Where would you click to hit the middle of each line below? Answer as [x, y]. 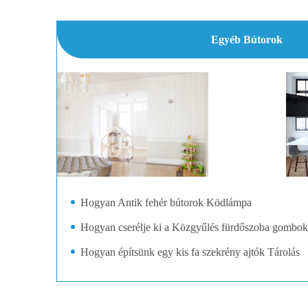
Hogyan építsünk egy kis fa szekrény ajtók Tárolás [190, 252]
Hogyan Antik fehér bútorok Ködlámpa [166, 202]
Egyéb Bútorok [247, 40]
